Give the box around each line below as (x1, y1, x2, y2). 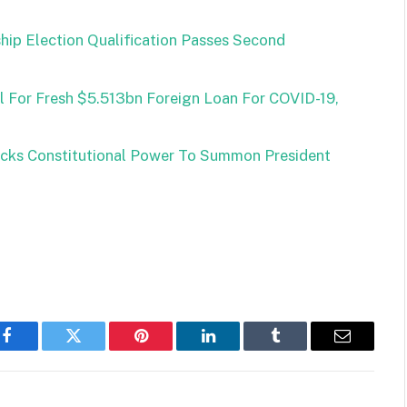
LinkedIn (206, 341, 267, 358)
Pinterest (139, 341, 197, 358)
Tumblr (273, 341, 323, 358)
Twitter (72, 341, 120, 358)
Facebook (5, 341, 69, 358)
